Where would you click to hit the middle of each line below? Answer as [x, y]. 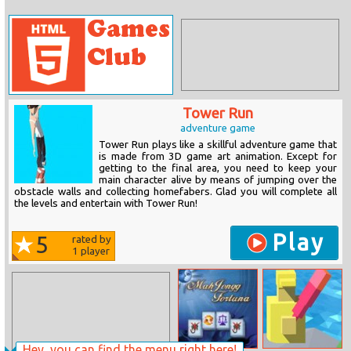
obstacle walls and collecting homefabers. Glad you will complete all [175, 192]
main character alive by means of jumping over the [218, 180]
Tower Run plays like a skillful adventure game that [218, 145]
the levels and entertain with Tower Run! [106, 203]
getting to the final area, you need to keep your [218, 168]
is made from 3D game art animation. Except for [218, 156]
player [94, 251]
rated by [92, 239]
